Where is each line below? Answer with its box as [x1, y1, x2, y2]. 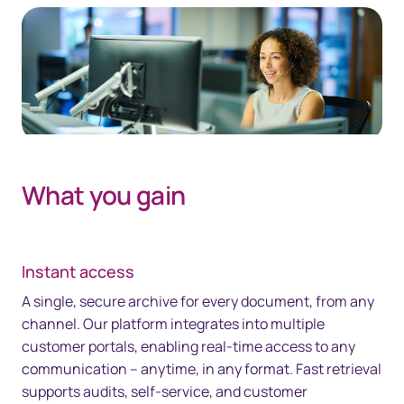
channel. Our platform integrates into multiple [22, 314, 325, 335]
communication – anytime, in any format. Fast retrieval [22, 359, 381, 380]
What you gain [22, 178, 186, 213]
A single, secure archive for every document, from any [22, 291, 374, 312]
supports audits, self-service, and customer [22, 381, 308, 402]
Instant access [22, 261, 134, 283]
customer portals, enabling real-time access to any [22, 336, 355, 357]
